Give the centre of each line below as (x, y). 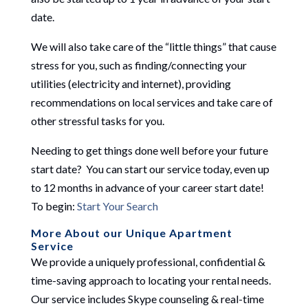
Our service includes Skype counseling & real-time (147, 298)
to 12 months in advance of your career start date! (148, 187)
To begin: (54, 206)
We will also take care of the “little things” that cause (153, 46)
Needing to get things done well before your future (149, 150)
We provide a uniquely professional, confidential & (148, 261)
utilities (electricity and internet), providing (131, 83)
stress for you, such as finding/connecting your (139, 65)
